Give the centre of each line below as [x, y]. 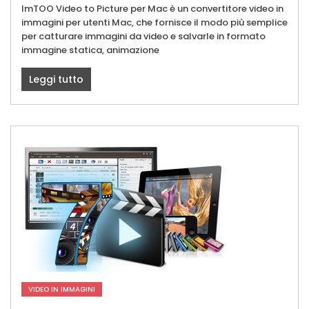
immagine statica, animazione [90, 50]
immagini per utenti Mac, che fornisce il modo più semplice [154, 22]
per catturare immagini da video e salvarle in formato [143, 36]
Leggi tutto [56, 79]
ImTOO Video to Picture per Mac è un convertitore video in [152, 8]
